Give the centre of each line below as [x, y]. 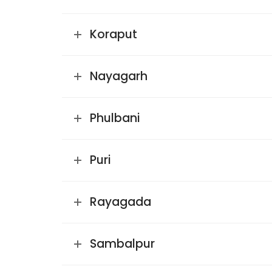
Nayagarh [119, 76]
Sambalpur [122, 244]
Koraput [114, 34]
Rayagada [121, 202]
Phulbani [115, 118]
